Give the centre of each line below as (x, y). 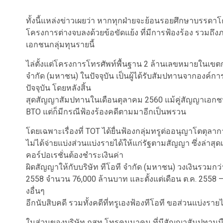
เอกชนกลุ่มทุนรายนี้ (60, 45)
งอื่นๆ (35, 191)
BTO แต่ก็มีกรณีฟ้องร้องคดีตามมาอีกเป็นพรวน (106, 112)
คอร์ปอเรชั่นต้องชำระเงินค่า (75, 155)
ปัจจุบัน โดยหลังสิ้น (58, 88)
